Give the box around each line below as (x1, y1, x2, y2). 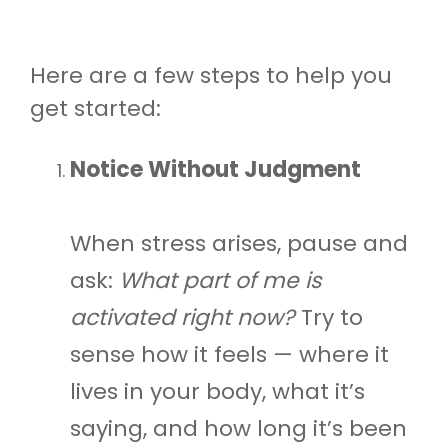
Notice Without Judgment (70, 153, 361, 185)
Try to (295, 301, 363, 333)
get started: (30, 92, 161, 124)
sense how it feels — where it (70, 338, 389, 370)
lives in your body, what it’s (70, 375, 365, 407)
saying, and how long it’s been (70, 412, 407, 444)
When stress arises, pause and (70, 227, 408, 259)
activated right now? (70, 301, 295, 333)
